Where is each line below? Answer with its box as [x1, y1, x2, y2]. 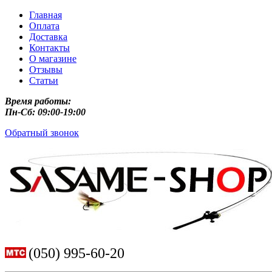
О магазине [29, 53, 76, 64]
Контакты [29, 42, 70, 53]
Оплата [29, 21, 59, 31]
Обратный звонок [5, 127, 79, 138]
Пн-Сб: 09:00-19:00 [5, 107, 86, 117]
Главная [29, 10, 62, 20]
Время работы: [5, 96, 71, 106]
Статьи [29, 75, 58, 86]
